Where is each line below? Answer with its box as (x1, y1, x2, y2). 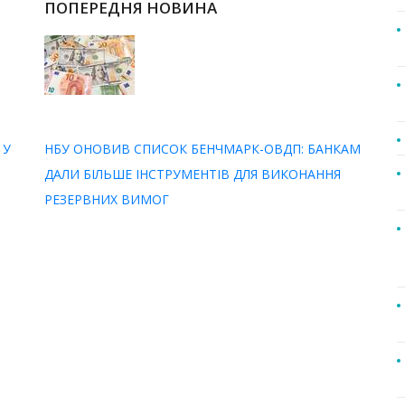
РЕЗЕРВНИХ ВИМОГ (44, 190, 169, 208)
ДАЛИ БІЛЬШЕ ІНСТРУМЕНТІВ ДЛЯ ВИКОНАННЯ (44, 165, 341, 183)
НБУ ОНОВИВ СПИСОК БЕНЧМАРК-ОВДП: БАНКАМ (44, 139, 361, 157)
